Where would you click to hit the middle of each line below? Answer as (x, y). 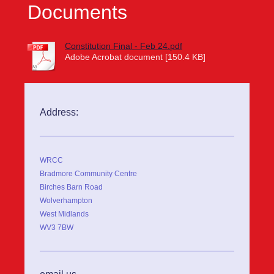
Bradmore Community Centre (88, 174)
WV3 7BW (57, 228)
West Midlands (64, 214)
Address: (59, 113)
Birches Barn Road (71, 187)
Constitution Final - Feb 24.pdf (124, 46)
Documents (77, 13)
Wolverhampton (66, 201)
